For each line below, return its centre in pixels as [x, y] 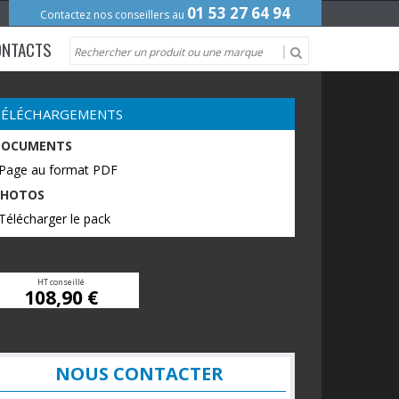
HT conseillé [61, 282]
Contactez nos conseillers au [113, 15]
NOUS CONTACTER [139, 374]
